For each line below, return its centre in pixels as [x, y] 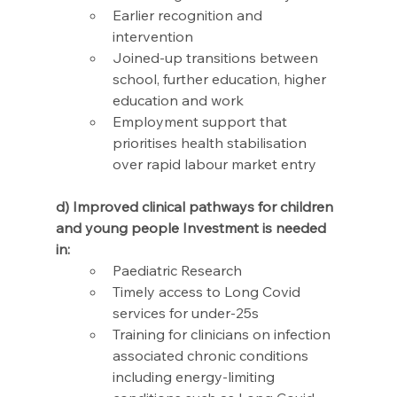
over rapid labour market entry [214, 164]
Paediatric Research [177, 271]
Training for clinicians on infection [223, 335]
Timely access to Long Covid [208, 292]
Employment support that [201, 122]
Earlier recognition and [189, 16]
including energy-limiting [195, 377]
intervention [156, 37]
